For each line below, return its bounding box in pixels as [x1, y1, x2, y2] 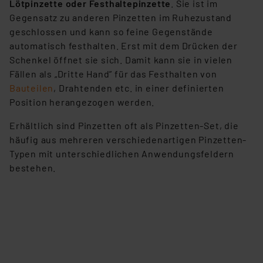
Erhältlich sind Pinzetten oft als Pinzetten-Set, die [9, 120, 239, 131]
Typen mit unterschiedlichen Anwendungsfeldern [9, 148, 234, 160]
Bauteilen [9, 82, 54, 94]
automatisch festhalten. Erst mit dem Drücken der [9, 40, 238, 52]
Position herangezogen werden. [9, 96, 155, 108]
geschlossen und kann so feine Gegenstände [9, 26, 213, 38]
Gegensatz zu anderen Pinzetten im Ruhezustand [9, 12, 232, 23]
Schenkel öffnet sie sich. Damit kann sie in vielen [9, 54, 232, 66]
